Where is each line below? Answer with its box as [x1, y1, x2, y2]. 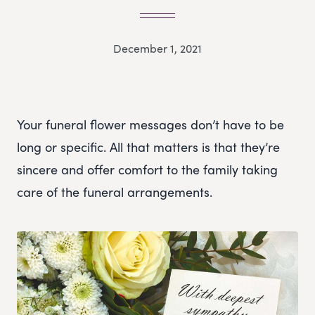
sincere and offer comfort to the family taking [17, 160, 278, 179]
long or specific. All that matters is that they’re [17, 138, 280, 156]
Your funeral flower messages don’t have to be [17, 115, 284, 134]
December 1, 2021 [113, 40, 202, 57]
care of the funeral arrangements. [17, 183, 212, 201]
